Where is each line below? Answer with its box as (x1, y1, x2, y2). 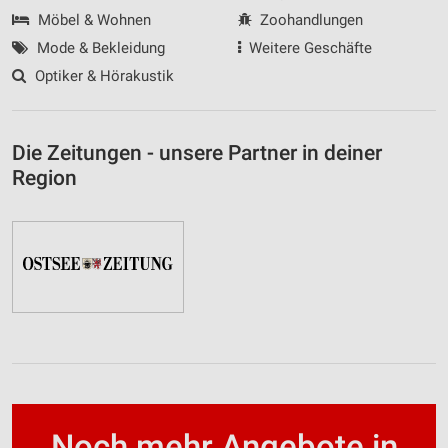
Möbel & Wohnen (33, 10, 151, 29)
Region (12, 165, 77, 190)
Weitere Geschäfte (245, 38, 372, 57)
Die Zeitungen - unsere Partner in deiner (12, 140, 382, 165)
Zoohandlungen (256, 10, 363, 29)
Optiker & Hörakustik (30, 66, 174, 85)
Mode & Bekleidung (32, 38, 165, 57)
